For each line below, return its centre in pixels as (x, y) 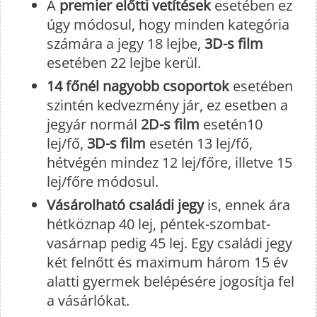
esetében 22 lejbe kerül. (124, 62)
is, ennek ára (247, 204)
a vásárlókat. (90, 300)
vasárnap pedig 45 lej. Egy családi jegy (169, 243)
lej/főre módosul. (103, 181)
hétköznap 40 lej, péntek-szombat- (158, 224)
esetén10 (231, 124)
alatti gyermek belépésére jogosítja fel (171, 281)
